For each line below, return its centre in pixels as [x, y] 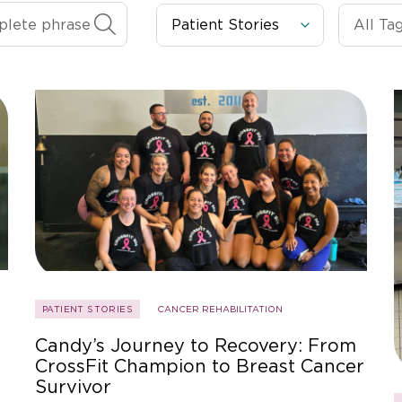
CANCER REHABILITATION [220, 309]
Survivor [73, 387]
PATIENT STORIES [87, 309]
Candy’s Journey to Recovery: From [196, 346]
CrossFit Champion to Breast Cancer [200, 367]
